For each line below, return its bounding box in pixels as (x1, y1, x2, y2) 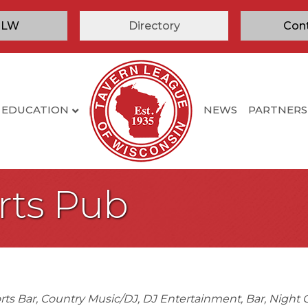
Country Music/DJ (40, 292, 137, 305)
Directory (128, 19, 180, 32)
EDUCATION (1, 103, 69, 117)
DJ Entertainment (142, 292, 241, 305)
